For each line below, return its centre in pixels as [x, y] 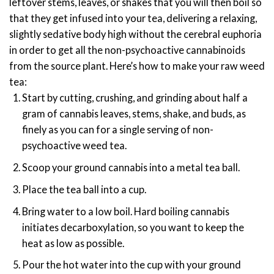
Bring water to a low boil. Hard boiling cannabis [126, 211]
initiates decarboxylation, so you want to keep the [133, 227]
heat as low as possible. [73, 243]
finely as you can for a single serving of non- [118, 130]
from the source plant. [58, 66]
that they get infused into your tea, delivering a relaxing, [133, 18]
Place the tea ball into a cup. [84, 189]
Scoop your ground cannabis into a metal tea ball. [131, 168]
